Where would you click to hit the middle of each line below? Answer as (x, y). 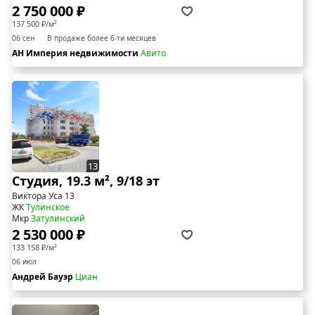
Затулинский (58, 219)
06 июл (24, 262)
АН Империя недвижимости (76, 53)
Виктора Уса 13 (43, 196)
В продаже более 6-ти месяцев (102, 38)
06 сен (23, 38)
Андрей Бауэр (44, 277)
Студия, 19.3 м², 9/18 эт (86, 181)
